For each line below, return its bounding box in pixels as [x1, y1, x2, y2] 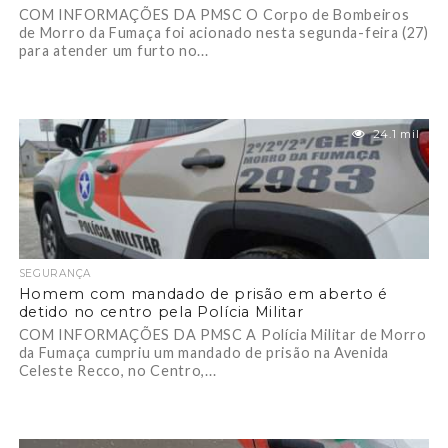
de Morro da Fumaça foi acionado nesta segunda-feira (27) [18, 24, 429, 41]
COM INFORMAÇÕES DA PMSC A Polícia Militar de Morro [18, 326, 427, 343]
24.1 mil [372, 127, 420, 141]
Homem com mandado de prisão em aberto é [18, 285, 388, 303]
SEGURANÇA [18, 267, 91, 280]
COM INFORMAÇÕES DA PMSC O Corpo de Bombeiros [18, 6, 410, 23]
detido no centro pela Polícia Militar [18, 303, 304, 321]
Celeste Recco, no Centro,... [18, 362, 217, 379]
